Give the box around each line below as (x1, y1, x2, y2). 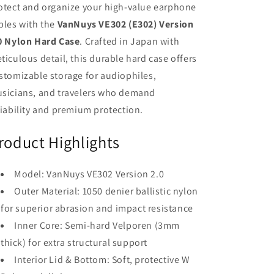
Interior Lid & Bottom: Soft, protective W (14, 253, 190, 266)
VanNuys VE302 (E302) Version (57, 18, 194, 31)
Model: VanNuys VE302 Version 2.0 (14, 167, 165, 180)
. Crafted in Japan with (80, 35, 180, 48)
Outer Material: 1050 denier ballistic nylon (14, 184, 198, 198)
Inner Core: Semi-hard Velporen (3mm (14, 218, 180, 232)
